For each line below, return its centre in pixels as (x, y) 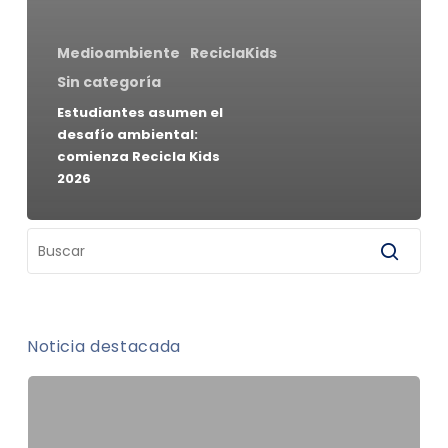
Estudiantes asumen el (139, 112)
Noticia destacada (103, 346)
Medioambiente (118, 52)
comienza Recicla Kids (138, 156)
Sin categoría (108, 81)
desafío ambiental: (127, 134)
